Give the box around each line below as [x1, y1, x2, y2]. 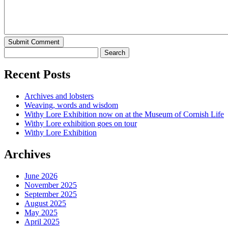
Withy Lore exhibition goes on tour [24, 119, 137, 128]
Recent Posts [4, 68, 70, 81]
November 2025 [24, 181, 77, 190]
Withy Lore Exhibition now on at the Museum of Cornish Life [24, 110, 224, 119]
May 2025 [24, 208, 58, 217]
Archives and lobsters [24, 92, 94, 101]
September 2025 [24, 190, 77, 199]
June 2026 [24, 172, 58, 181]
